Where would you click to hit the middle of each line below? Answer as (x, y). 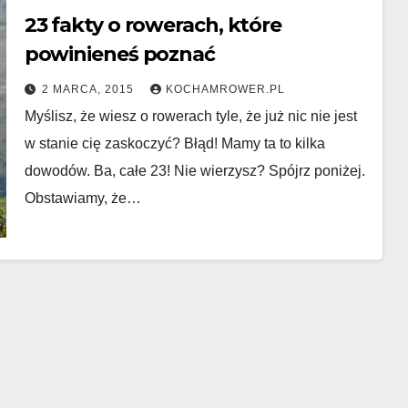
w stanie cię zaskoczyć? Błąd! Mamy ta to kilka (174, 143)
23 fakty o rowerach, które (153, 25)
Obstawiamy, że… (82, 198)
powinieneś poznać (119, 54)
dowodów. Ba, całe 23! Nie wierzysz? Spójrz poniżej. (194, 171)
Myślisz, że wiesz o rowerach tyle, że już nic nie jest (190, 116)
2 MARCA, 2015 (89, 89)
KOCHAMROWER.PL (225, 89)
